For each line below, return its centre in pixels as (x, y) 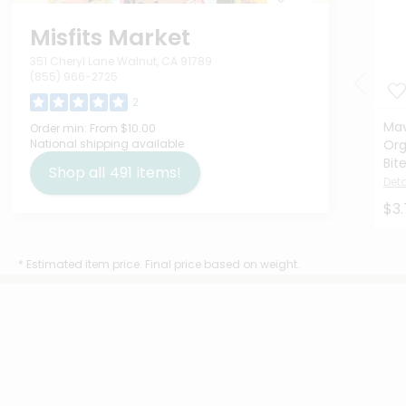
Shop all (77, 173)
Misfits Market (110, 38)
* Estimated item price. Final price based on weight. (159, 265)
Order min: (58, 129)
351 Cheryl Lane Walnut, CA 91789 (121, 62)
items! (159, 173)
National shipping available (106, 144)
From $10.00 (121, 129)
